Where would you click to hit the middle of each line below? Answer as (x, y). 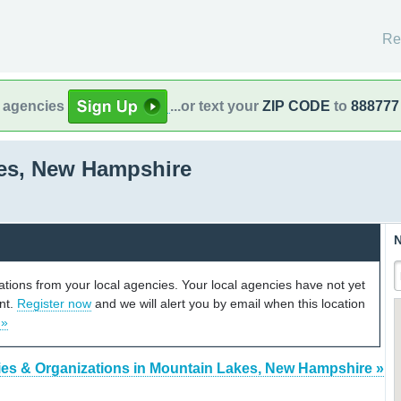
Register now (54, 303)
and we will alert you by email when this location (228, 303)
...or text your (216, 106)
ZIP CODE (296, 106)
